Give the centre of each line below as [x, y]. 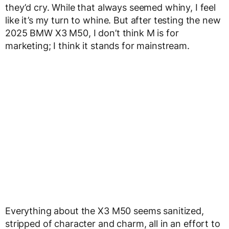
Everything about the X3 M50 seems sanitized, [105, 211]
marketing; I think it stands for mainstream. [97, 45]
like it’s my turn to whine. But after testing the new [113, 20]
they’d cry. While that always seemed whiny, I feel [110, 7]
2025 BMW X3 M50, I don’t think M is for [92, 33]
